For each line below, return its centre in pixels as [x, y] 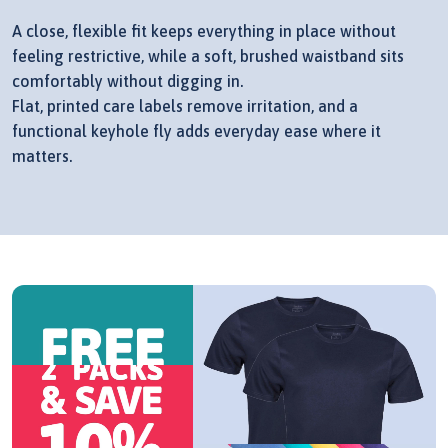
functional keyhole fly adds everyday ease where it [196, 130]
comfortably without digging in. [127, 80]
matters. [42, 155]
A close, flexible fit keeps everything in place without [204, 30]
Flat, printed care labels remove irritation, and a [185, 105]
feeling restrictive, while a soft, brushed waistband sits [208, 55]
